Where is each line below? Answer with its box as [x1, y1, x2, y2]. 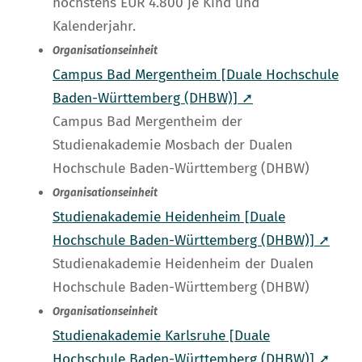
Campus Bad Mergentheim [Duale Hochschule [53, 66, 339, 84]
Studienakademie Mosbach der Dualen [53, 137, 293, 154]
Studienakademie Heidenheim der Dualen [53, 255, 314, 273]
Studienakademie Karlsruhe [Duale [53, 327, 270, 345]
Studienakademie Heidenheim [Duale [53, 208, 285, 226]
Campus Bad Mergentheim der [53, 113, 242, 131]
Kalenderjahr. [53, 18, 136, 36]
